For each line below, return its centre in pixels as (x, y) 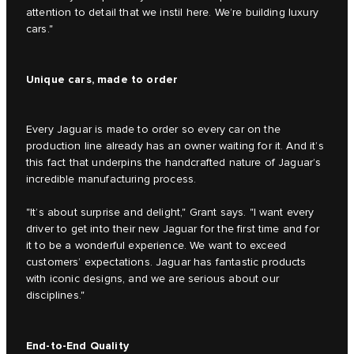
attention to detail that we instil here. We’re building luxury (172, 13)
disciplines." (56, 296)
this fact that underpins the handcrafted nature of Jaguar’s (174, 163)
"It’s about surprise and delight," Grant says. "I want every (170, 213)
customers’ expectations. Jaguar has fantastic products (166, 263)
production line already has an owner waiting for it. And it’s (175, 147)
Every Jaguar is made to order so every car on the (153, 130)
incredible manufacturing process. (111, 180)
